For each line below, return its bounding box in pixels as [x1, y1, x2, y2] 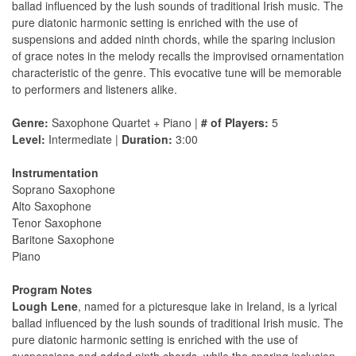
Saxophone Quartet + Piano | [48, 114, 201, 131]
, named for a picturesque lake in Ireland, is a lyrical [78, 298, 337, 315]
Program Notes [12, 281, 92, 298]
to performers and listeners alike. [12, 81, 177, 98]
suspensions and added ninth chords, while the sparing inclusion [12, 31, 335, 48]
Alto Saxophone [12, 198, 91, 215]
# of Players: [201, 114, 269, 131]
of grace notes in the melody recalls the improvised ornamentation [12, 48, 344, 64]
